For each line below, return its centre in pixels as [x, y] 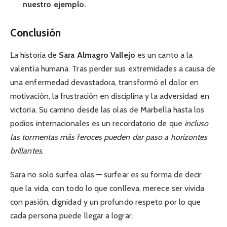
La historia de [35, 55]
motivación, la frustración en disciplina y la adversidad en [110, 96]
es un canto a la [164, 55]
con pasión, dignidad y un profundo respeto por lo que [106, 202]
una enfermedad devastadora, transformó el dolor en [104, 83]
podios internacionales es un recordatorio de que [97, 124]
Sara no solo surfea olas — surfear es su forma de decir [106, 174]
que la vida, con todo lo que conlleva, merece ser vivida [107, 188]
